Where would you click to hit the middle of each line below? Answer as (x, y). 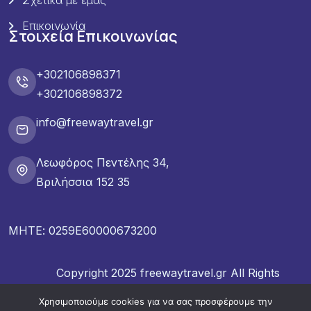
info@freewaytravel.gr (95, 123)
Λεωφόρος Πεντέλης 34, (103, 163)
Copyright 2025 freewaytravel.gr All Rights (168, 273)
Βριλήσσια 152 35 (83, 182)
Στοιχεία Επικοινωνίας (93, 36)
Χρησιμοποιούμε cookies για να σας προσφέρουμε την (155, 301)
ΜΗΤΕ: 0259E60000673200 (83, 230)
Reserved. (168, 293)
